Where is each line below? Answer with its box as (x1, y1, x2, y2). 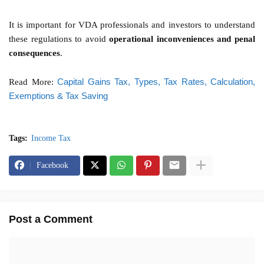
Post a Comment (9, 213, 93, 225)
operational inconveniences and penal (109, 34, 256, 44)
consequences (9, 48, 60, 58)
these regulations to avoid (9, 34, 110, 44)
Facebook (37, 160, 68, 170)
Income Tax (31, 133, 71, 143)
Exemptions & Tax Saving (9, 90, 108, 101)
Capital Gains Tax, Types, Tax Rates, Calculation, (57, 76, 255, 87)
